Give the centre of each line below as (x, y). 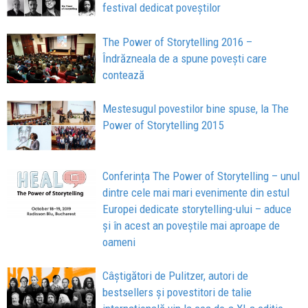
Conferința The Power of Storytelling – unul (201, 176)
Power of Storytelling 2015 (163, 125)
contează (124, 75)
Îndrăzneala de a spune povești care (185, 58)
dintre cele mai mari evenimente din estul (196, 193)
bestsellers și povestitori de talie (177, 293)
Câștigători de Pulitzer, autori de (176, 276)
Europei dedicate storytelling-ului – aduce (197, 209)
